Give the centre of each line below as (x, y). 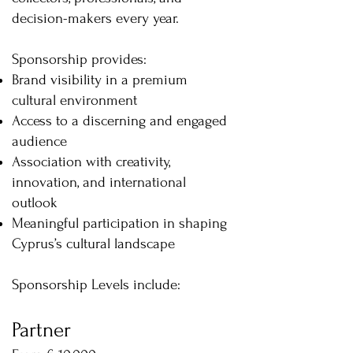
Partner (41, 330)
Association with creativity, (91, 162)
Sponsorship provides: (79, 59)
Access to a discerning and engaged (119, 121)
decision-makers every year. (95, 19)
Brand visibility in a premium (100, 80)
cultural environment (74, 100)
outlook (35, 203)
